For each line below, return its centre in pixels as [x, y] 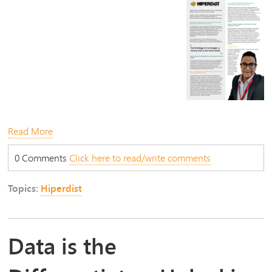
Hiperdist [62, 188]
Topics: [25, 188]
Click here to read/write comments [140, 157]
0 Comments [42, 157]
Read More [31, 131]
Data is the [63, 246]
